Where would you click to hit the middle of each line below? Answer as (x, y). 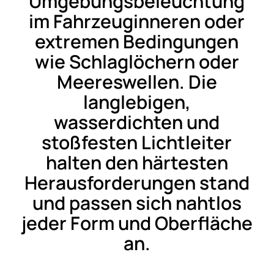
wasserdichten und (137, 122)
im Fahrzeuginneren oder (137, 21)
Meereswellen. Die (137, 81)
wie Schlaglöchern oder (137, 61)
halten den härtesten (137, 162)
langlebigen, (137, 102)
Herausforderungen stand (137, 182)
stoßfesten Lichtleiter (137, 142)
